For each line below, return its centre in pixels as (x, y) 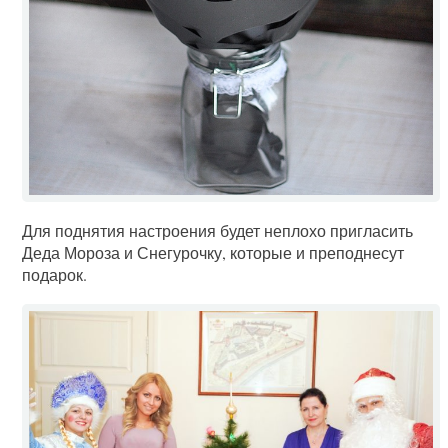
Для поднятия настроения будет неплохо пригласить (218, 230)
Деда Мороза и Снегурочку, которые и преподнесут (213, 252)
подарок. (55, 274)
